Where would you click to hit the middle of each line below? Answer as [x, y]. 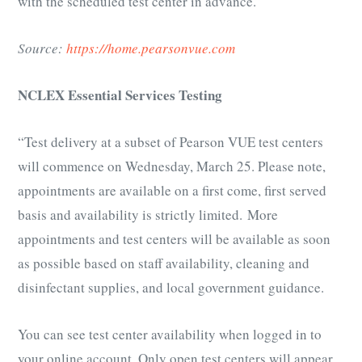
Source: [42, 48]
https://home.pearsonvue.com [151, 48]
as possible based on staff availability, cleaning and [164, 263]
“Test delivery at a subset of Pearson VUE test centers [170, 142]
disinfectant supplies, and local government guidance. [171, 288]
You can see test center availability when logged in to [170, 335]
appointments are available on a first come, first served [172, 191]
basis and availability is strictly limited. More [148, 215]
